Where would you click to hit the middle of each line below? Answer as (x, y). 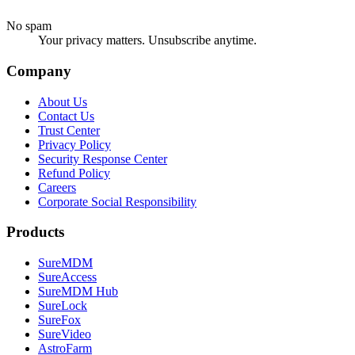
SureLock (63, 305)
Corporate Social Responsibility (117, 201)
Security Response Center (103, 158)
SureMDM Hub (78, 291)
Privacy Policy (74, 144)
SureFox (59, 319)
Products (35, 232)
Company (39, 71)
